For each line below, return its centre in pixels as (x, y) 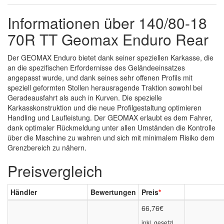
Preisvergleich (55, 171)
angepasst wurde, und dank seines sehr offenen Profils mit (100, 78)
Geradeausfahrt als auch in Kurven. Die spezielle (85, 98)
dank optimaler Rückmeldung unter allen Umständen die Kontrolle (111, 128)
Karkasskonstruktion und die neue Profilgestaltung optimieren (104, 108)
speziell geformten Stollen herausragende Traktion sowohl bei (105, 88)
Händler (24, 192)
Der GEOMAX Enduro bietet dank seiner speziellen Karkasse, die (110, 58)
